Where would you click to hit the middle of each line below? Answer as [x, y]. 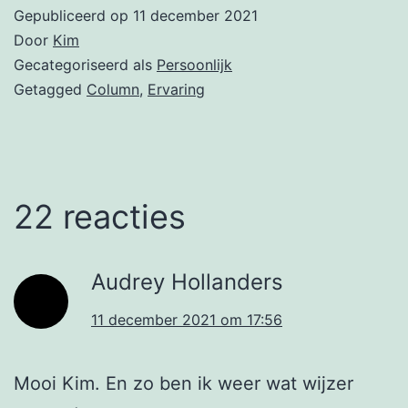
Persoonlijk [194, 65]
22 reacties [100, 217]
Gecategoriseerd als [85, 65]
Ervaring [176, 90]
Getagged [50, 90]
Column [113, 90]
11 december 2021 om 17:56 [187, 320]
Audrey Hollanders [187, 282]
